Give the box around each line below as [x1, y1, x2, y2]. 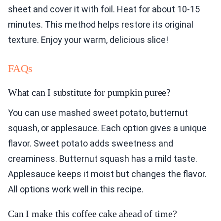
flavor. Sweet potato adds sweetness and [8, 138, 173, 149]
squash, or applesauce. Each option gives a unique [8, 123, 207, 134]
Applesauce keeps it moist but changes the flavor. [8, 169, 207, 180]
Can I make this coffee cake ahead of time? [8, 208, 177, 220]
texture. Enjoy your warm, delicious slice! [8, 35, 168, 45]
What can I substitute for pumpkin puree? [8, 87, 171, 98]
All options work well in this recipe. [8, 184, 144, 195]
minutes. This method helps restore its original [8, 19, 193, 30]
